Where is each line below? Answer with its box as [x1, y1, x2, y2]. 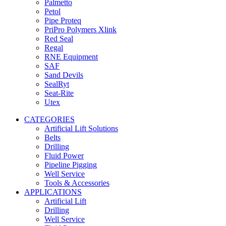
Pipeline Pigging [44, 160, 97, 169]
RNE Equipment [44, 52, 98, 61]
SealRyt [44, 80, 69, 88]
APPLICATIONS [24, 188, 82, 196]
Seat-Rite [44, 89, 74, 97]
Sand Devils [44, 71, 83, 79]
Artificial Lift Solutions [44, 124, 118, 133]
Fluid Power [44, 151, 84, 160]
